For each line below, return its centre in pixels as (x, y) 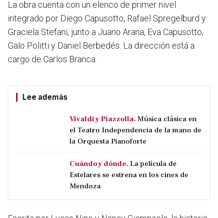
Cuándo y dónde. (99, 164)
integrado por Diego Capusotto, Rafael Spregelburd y (107, 18)
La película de (153, 164)
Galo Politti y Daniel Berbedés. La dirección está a (101, 46)
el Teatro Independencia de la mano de (136, 130)
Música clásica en (167, 119)
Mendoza (85, 186)
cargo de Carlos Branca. (52, 59)
